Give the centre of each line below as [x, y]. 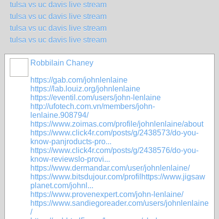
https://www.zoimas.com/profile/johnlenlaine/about [117, 124]
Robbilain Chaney [62, 63]
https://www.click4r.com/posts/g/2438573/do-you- [114, 133]
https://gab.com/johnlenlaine [79, 80]
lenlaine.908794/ [59, 115]
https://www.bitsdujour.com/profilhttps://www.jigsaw [118, 177]
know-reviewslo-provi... [70, 159]
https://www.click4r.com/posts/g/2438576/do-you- [114, 150]
